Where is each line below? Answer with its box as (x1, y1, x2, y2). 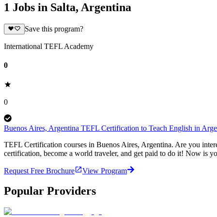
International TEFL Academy (4, 42, 93, 51)
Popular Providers (4, 185, 96, 198)
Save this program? (24, 25, 83, 33)
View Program (82, 166, 127, 175)
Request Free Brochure (4, 166, 75, 175)
